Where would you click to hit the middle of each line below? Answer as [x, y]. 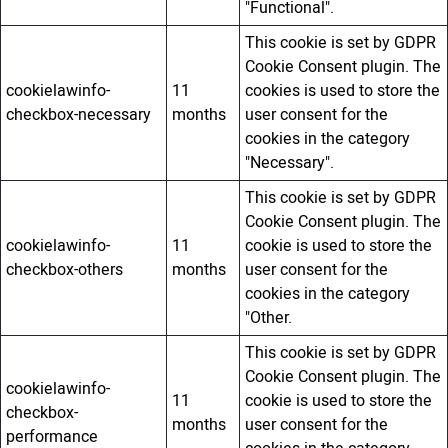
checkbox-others [65, 270]
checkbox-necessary [79, 115]
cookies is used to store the [343, 91]
